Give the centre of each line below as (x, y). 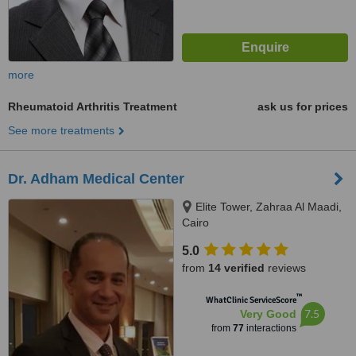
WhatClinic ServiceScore (251, 300)
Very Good (268, 314)
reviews (285, 268)
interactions (270, 328)
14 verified (236, 268)
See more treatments (61, 130)
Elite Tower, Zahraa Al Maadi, (269, 207)
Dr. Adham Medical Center (96, 179)
